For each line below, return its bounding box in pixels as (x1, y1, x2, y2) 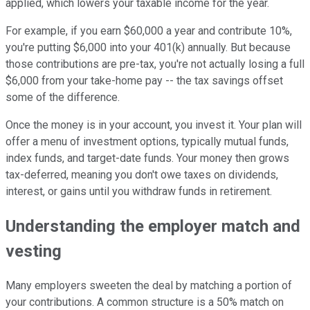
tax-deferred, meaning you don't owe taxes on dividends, (6, 168, 278, 182)
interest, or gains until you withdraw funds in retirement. (6, 185, 272, 199)
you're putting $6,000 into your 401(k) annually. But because (6, 41, 291, 55)
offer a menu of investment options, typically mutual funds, (6, 135, 289, 149)
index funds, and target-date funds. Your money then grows (6, 152, 289, 165)
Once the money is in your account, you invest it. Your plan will (6, 118, 302, 132)
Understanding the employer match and (6, 217, 300, 237)
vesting (6, 241, 62, 262)
